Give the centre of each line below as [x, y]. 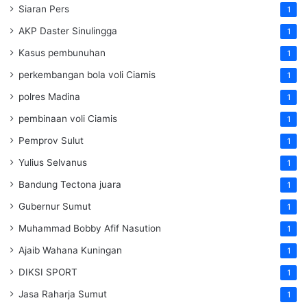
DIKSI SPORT [48, 272]
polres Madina [49, 97]
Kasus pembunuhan [62, 53]
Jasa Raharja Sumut [63, 294]
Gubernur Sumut [55, 207]
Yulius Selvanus [53, 163]
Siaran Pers [44, 9]
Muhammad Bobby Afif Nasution [90, 229]
